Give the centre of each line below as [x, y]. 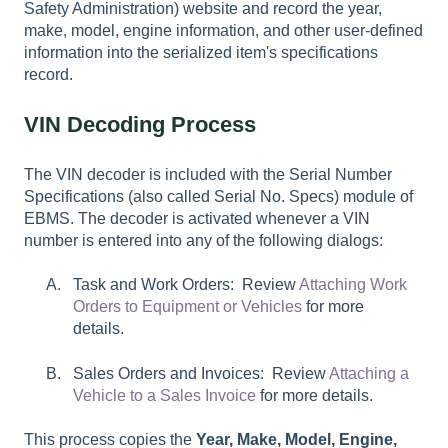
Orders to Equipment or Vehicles [187, 307]
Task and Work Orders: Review [186, 285]
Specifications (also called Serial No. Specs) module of [218, 196]
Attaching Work [353, 285]
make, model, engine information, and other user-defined [223, 31]
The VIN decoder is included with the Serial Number [208, 174]
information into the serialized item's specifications [201, 53]
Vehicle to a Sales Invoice [164, 395]
